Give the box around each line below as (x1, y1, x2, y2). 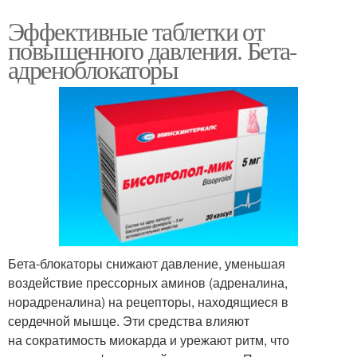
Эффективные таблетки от (8, 14, 265, 49)
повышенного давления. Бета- (8, 33, 297, 68)
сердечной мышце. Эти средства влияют (8, 311, 249, 330)
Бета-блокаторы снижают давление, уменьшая (8, 253, 285, 273)
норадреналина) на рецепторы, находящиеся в (8, 292, 288, 311)
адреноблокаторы (8, 52, 178, 87)
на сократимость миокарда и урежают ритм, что (8, 330, 289, 349)
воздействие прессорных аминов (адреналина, (8, 273, 288, 292)
